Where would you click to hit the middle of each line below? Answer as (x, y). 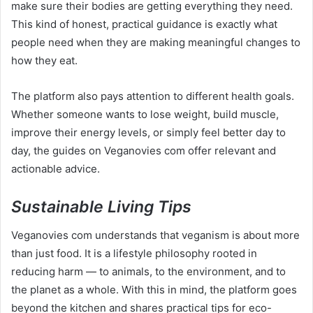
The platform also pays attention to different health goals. (153, 96)
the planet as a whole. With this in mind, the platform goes (154, 289)
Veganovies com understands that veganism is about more (155, 235)
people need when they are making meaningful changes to (156, 43)
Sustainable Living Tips (101, 207)
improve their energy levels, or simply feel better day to (148, 133)
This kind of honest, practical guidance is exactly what (144, 24)
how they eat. (44, 61)
